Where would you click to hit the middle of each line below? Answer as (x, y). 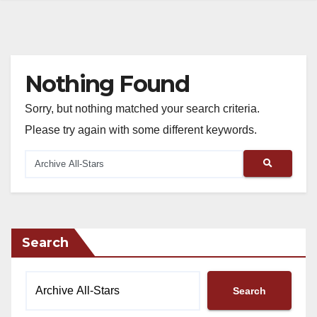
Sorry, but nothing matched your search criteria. (142, 109)
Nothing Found (107, 84)
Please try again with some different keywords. (141, 130)
